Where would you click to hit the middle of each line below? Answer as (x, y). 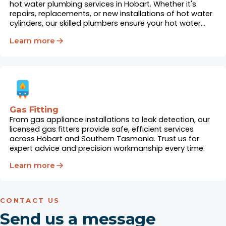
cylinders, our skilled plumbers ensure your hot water (105, 23)
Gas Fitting (34, 109)
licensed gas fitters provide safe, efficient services (102, 129)
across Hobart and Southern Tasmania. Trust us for (105, 138)
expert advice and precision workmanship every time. (107, 148)
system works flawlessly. (54, 33)
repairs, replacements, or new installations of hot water (111, 14)
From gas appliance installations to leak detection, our (110, 119)
